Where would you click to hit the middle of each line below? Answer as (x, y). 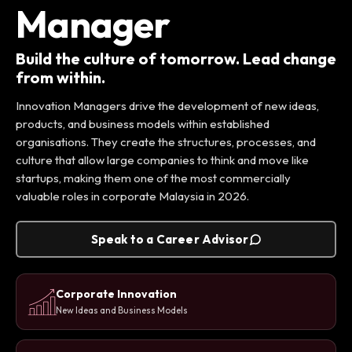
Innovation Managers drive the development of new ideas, (167, 106)
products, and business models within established (143, 124)
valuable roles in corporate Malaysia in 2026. (132, 196)
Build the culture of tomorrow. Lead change (176, 59)
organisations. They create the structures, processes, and (166, 142)
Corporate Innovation (116, 294)
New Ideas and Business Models (122, 310)
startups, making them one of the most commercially (153, 178)
